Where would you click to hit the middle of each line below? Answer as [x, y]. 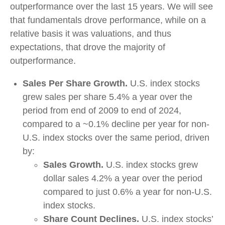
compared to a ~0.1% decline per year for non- [116, 124]
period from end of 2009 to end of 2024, [102, 110]
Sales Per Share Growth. [75, 83]
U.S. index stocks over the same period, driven [116, 138]
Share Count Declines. [91, 219]
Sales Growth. [73, 165]
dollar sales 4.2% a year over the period [123, 178]
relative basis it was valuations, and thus [91, 34]
